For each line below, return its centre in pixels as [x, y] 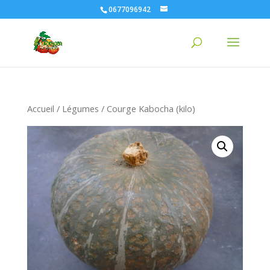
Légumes [80, 108]
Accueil [40, 108]
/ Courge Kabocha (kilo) [147, 108]
